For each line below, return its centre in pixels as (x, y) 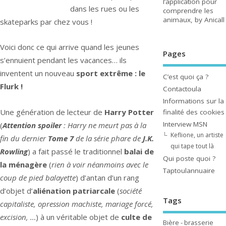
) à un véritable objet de (78, 217)
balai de (138, 151)
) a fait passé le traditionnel (75, 151)
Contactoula (182, 89)
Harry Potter (129, 112)
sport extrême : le (111, 73)
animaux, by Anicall (193, 20)
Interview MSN (185, 124)
